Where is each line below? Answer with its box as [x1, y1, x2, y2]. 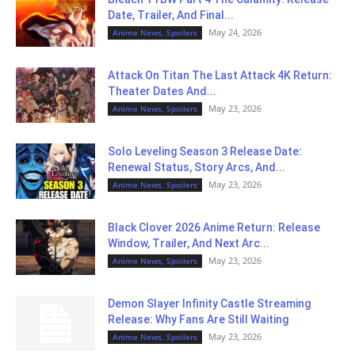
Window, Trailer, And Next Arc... [108, 236, 269, 250]
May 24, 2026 [208, 25, 261, 38]
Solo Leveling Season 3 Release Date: [108, 144, 302, 158]
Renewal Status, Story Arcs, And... [108, 160, 285, 174]
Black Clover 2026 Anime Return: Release [108, 220, 320, 234]
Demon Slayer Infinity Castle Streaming [108, 296, 311, 310]
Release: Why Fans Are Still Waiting [108, 312, 288, 326]
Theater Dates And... [108, 84, 216, 97]
